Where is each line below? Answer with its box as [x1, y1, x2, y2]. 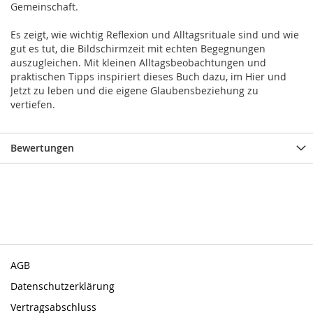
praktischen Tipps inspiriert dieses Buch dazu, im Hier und [10, 70, 286, 84]
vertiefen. [10, 98, 55, 112]
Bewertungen [10, 141, 74, 155]
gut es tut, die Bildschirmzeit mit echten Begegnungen [10, 42, 265, 56]
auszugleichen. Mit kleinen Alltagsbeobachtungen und [10, 56, 266, 70]
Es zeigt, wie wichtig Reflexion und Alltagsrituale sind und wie [10, 28, 299, 42]
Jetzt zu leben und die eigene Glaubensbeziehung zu [10, 84, 259, 98]
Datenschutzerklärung [10, 279, 115, 293]
